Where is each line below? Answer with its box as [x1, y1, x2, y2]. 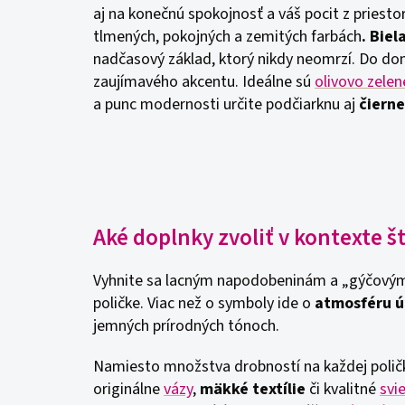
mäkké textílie [200, 378, 306, 400]
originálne [93, 378, 164, 400]
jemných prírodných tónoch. [93, 315, 279, 337]
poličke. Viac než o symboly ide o [93, 292, 315, 315]
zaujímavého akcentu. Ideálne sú [93, 71, 315, 93]
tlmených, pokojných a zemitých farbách [93, 25, 362, 48]
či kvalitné [306, 378, 380, 400]
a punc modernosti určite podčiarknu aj [93, 93, 355, 116]
